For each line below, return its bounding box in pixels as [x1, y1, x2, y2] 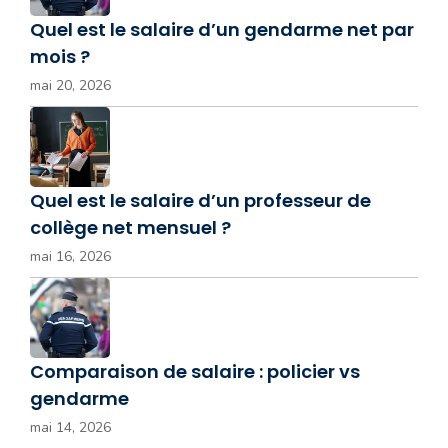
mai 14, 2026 [30, 418, 111, 438]
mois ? [30, 44, 90, 70]
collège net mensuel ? [30, 215, 231, 241]
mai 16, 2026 [30, 247, 111, 267]
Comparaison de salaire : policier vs [30, 359, 360, 385]
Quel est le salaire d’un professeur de [30, 188, 371, 214]
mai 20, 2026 [30, 76, 111, 96]
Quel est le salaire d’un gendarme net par [30, 17, 414, 43]
